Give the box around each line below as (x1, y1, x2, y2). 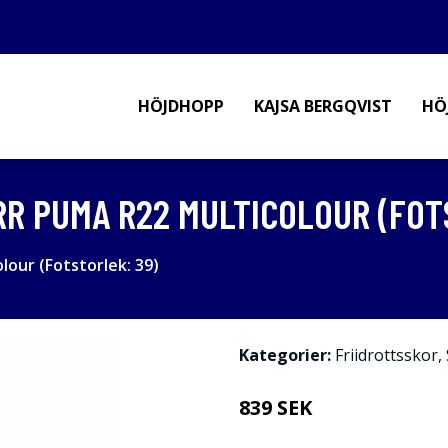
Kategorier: (239, 344, 331, 366)
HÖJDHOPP (138, 95, 224, 117)
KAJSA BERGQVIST (254, 95, 392, 117)
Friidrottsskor (335, 344, 438, 366)
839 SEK (239, 394, 312, 421)
